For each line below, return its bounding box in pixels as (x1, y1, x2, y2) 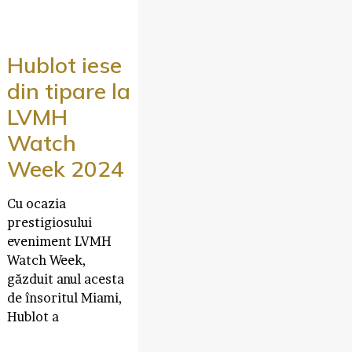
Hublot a (6, 308, 59, 324)
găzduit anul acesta (6, 270, 124, 287)
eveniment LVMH (6, 233, 112, 249)
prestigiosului (6, 214, 92, 230)
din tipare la (6, 76, 130, 104)
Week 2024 (6, 154, 124, 182)
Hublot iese (6, 50, 122, 79)
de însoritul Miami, (6, 289, 122, 306)
